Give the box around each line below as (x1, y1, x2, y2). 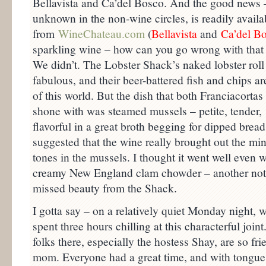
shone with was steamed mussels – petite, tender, (33, 103, 262, 119)
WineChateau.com (58, 26, 145, 42)
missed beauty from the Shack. (33, 180, 177, 196)
